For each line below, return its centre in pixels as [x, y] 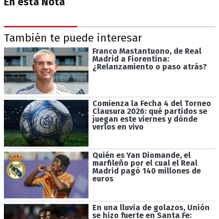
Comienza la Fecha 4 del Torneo [152, 103]
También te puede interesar [73, 38]
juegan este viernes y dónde [145, 119]
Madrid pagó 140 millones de [146, 171]
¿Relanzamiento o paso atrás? [149, 66]
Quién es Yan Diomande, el [141, 155]
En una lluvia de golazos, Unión [151, 207]
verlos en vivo [118, 127]
